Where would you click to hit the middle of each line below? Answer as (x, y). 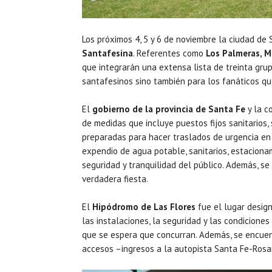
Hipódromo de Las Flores (144, 206)
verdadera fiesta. (115, 178)
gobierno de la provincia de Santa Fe (169, 109)
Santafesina (107, 53)
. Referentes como (168, 53)
